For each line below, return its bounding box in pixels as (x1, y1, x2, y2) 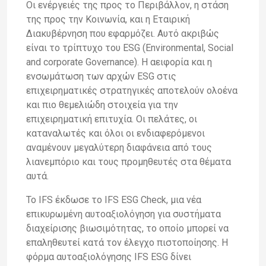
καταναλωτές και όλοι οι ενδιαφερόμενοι (26, 127, 205, 139)
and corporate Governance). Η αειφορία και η (26, 56, 212, 68)
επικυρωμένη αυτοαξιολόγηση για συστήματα (26, 208, 221, 220)
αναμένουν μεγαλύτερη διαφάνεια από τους (26, 141, 212, 153)
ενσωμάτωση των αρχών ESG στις (26, 70, 176, 82)
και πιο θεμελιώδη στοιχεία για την (26, 99, 178, 110)
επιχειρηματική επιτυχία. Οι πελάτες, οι (26, 113, 197, 125)
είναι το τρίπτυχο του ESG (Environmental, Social (26, 42, 233, 53)
